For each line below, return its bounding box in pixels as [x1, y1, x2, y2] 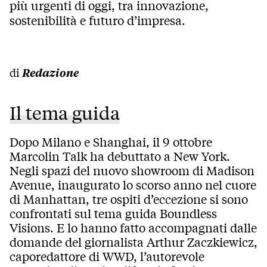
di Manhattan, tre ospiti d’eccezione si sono [10, 191, 248, 207]
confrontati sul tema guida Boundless [10, 205, 217, 222]
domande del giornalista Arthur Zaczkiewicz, [10, 234, 257, 250]
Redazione [22, 65, 79, 80]
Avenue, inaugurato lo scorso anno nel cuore [10, 176, 256, 193]
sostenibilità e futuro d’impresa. [10, 12, 185, 29]
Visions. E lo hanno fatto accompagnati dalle [10, 219, 257, 236]
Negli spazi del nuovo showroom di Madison [10, 162, 254, 179]
